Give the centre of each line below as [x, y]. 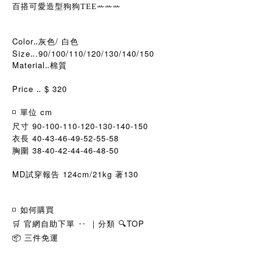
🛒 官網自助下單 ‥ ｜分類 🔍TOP [78, 223]
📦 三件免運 [35, 237]
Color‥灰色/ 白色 [45, 41]
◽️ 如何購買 [33, 209]
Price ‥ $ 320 [40, 89]
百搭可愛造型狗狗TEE [55, 6]
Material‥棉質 [40, 65]
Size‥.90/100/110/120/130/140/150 [83, 53]
